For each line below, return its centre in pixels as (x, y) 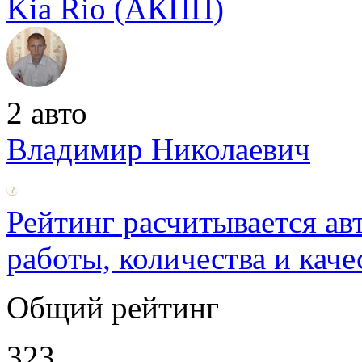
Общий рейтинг (113, 307)
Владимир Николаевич (158, 149)
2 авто (47, 112)
